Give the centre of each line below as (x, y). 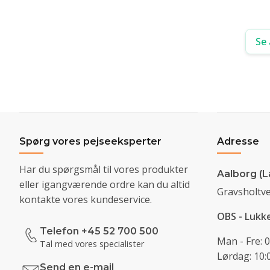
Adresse (238, 141)
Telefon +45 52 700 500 (99, 231)
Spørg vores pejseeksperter (90, 141)
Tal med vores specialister (92, 243)
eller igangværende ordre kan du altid (105, 184)
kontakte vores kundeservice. (86, 199)
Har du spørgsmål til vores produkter (104, 169)
